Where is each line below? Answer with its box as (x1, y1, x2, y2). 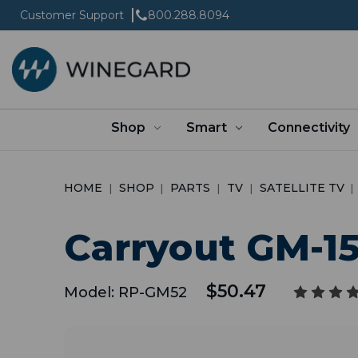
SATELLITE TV (259, 180, 344, 195)
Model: (64, 283, 114, 301)
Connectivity (267, 119, 350, 135)
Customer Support (20, 8, 124, 22)
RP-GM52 (118, 283, 187, 301)
